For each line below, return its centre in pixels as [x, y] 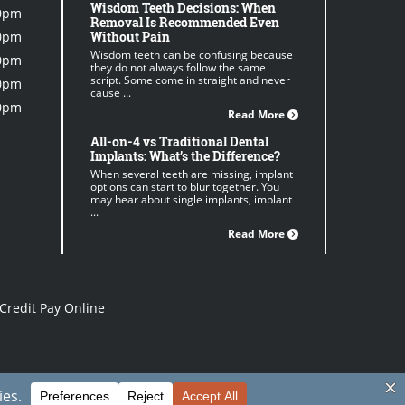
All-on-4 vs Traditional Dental [179, 141]
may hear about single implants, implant [191, 199]
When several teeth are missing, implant [191, 174]
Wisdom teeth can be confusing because [191, 55]
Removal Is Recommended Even [184, 22]
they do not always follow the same [178, 67]
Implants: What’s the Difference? [185, 156]
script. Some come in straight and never [190, 80]
